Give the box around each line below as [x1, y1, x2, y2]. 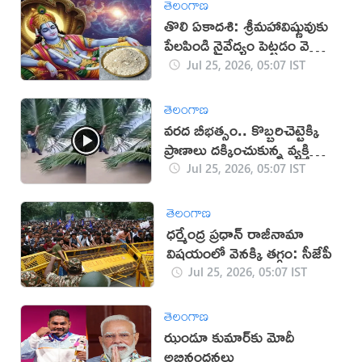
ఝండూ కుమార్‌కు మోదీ [164, 322, 295, 352]
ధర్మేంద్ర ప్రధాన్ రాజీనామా [166, 217, 304, 248]
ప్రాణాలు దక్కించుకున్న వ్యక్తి [164, 133, 310, 164]
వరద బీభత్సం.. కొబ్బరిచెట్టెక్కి [164, 114, 320, 145]
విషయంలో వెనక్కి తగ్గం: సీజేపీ [166, 237, 332, 267]
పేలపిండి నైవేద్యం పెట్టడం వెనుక [164, 30, 332, 61]
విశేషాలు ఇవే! [164, 49, 242, 80]
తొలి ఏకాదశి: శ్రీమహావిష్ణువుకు [164, 11, 329, 41]
